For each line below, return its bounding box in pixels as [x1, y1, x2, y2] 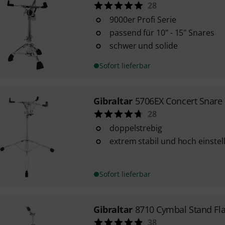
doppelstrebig [109, 123, 162, 134]
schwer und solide [109, 40, 178, 51]
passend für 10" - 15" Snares [109, 27, 214, 38]
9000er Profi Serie [109, 14, 176, 25]
